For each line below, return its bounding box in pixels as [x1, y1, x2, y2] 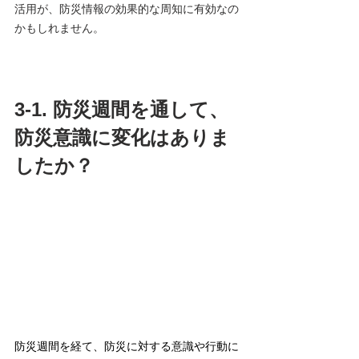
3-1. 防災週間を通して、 [14, 99, 228, 121]
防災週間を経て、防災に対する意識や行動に [14, 340, 239, 353]
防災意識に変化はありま [14, 127, 230, 149]
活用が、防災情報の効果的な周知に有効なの [14, 2, 239, 16]
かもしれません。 [14, 22, 104, 35]
